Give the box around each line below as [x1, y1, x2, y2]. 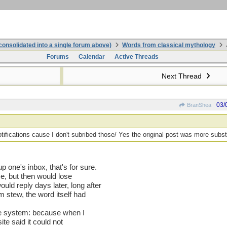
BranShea [185, 102, 211, 108]
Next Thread [161, 72, 204, 80]
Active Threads [114, 53, 159, 60]
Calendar [78, 53, 105, 60]
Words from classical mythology [122, 42, 215, 49]
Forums [46, 53, 69, 60]
